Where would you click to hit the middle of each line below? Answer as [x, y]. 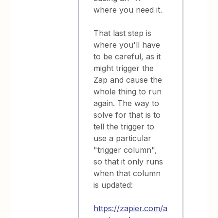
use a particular [123, 138]
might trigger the [124, 68]
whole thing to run [128, 91]
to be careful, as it [127, 56]
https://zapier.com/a [131, 208]
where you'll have [127, 45]
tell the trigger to [124, 127]
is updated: [113, 185]
